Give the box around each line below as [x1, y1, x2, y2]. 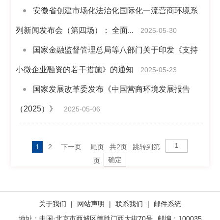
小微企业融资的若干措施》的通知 [16, 65, 134, 74]
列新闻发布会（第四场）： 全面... [16, 26, 134, 34]
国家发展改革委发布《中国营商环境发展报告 [33, 85, 191, 93]
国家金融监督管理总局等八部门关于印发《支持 [33, 46, 198, 54]
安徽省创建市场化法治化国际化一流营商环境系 [33, 6, 198, 15]
